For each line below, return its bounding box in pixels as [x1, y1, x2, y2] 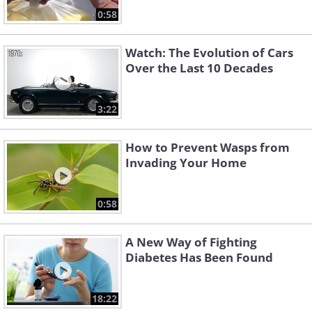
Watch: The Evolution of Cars [125, 45, 293, 61]
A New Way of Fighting [125, 234, 257, 251]
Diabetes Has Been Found [125, 249, 273, 266]
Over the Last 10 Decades [125, 60, 273, 77]
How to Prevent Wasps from [125, 139, 290, 156]
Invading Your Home [125, 155, 247, 171]
